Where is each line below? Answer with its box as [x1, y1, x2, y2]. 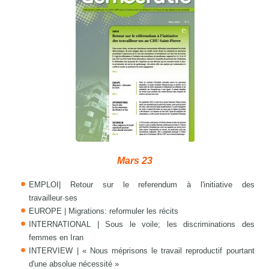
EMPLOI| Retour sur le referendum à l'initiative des [29, 180, 255, 190]
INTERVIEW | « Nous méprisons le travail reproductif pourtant [29, 246, 255, 256]
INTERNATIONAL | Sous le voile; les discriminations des [29, 220, 255, 229]
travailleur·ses [29, 193, 78, 203]
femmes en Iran [29, 233, 84, 243]
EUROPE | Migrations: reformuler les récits [29, 207, 179, 216]
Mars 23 [116, 156, 153, 166]
